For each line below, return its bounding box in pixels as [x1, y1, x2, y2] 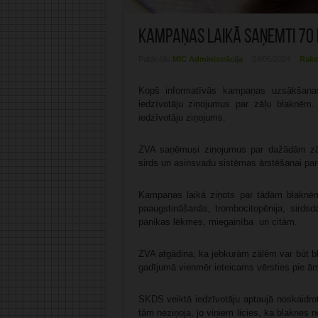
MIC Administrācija [172, 55, 243, 64]
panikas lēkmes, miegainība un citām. [138, 216, 297, 228]
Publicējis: [138, 55, 172, 64]
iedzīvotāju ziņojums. [138, 112, 226, 124]
